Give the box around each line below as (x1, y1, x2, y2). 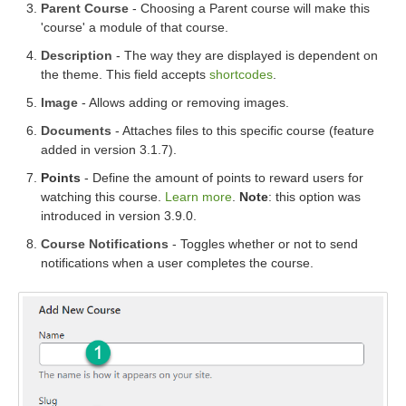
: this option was (268, 189, 361, 205)
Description (41, 48, 112, 63)
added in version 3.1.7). (41, 142, 177, 158)
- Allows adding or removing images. (78, 95, 289, 111)
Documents (41, 123, 111, 139)
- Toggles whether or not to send (169, 237, 358, 252)
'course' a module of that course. (41, 20, 228, 35)
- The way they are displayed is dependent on (112, 48, 378, 63)
